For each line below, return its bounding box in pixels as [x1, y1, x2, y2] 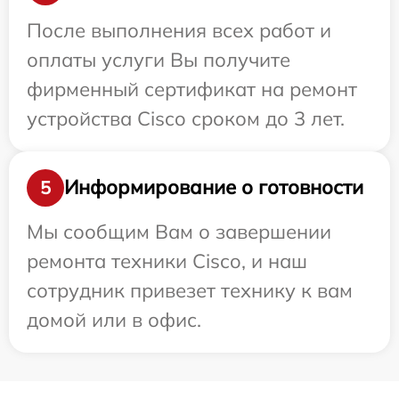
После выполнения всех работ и [27, 17, 331, 43]
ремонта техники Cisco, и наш [27, 248, 307, 273]
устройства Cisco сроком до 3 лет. [27, 105, 345, 131]
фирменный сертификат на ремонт [27, 76, 357, 102]
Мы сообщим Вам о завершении [27, 218, 331, 244]
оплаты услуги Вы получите [27, 46, 290, 72]
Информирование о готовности [64, 175, 363, 199]
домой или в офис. [27, 306, 201, 332]
